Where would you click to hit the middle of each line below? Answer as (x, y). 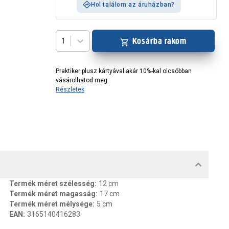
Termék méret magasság (52, 194)
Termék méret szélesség (52, 184)
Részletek (70, 89)
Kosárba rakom (159, 41)
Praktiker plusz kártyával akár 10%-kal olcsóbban (124, 71)
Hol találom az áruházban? (133, 5)
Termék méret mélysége (51, 204)
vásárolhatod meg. (82, 80)
